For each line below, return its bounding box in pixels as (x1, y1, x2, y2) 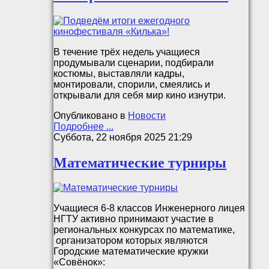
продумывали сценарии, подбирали (53, 57, 214, 68)
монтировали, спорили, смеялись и (53, 79, 211, 89)
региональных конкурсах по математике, (53, 225, 235, 235)
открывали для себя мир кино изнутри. (53, 89, 226, 100)
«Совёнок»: (53, 257, 106, 268)
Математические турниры (53, 154, 227, 171)
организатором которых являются (53, 235, 208, 246)
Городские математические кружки (53, 246, 209, 257)
